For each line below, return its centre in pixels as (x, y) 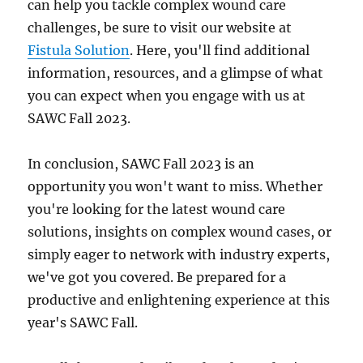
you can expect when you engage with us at (167, 96)
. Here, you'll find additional (220, 50)
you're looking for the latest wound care (157, 209)
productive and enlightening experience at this (179, 300)
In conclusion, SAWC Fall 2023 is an (141, 164)
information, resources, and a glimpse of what (176, 73)
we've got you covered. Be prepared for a (157, 277)
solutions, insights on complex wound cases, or (180, 232)
